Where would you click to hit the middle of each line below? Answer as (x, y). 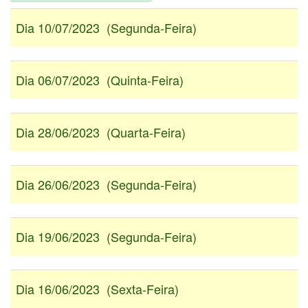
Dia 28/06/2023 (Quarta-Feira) (101, 132)
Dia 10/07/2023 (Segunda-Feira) (106, 28)
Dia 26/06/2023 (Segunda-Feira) (106, 185)
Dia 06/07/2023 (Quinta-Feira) (100, 80)
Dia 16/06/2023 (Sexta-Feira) (97, 289)
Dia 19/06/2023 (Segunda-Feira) (106, 237)
